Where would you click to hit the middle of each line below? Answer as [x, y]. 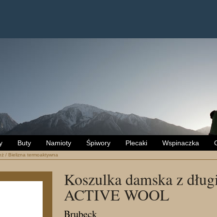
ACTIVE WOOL [117, 194]
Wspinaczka [181, 143]
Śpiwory [98, 143]
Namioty [59, 143]
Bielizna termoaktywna [33, 155]
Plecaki [136, 143]
